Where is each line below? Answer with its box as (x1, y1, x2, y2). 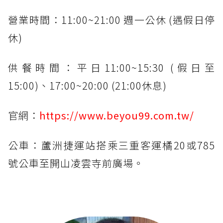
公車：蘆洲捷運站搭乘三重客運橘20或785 (8, 137, 215, 152)
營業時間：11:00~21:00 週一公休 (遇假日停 (8, 12, 215, 27)
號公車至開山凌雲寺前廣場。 (8, 155, 144, 170)
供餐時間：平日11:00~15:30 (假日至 (8, 60, 215, 75)
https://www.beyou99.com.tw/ (39, 108, 194, 122)
